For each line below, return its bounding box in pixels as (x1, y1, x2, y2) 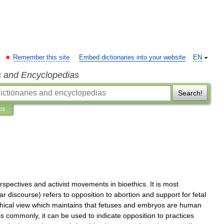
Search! (177, 89, 202, 97)
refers (43, 190, 61, 198)
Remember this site (13, 54, 69, 61)
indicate (96, 211, 121, 219)
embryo (137, 201, 161, 209)
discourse (8, 190, 38, 198)
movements (71, 180, 108, 188)
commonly (6, 211, 38, 219)
